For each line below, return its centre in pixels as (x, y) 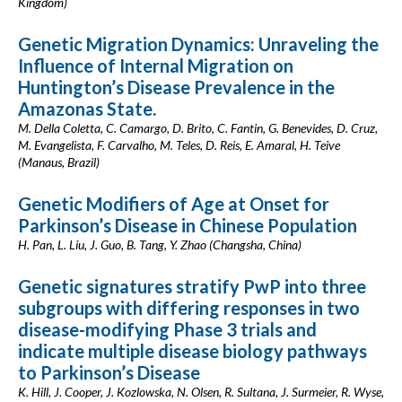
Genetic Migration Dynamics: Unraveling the (198, 44)
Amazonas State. (87, 109)
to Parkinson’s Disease (109, 372)
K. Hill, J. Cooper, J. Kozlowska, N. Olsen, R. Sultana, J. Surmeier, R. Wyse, (201, 392)
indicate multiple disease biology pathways (192, 351)
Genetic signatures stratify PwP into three (192, 286)
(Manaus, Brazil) (59, 162)
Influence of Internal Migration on (156, 66)
